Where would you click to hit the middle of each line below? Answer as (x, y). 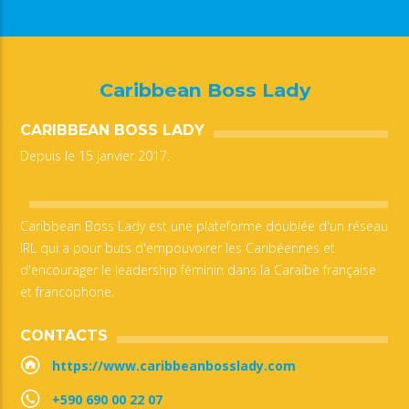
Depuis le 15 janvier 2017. (95, 155)
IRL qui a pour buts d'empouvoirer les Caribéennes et (178, 247)
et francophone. (68, 291)
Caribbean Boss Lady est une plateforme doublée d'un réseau (204, 225)
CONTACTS (64, 336)
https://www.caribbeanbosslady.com (173, 366)
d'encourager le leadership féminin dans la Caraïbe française (199, 269)
